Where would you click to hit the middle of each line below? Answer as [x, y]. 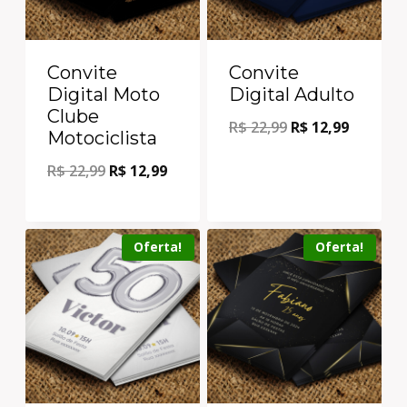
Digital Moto [104, 94]
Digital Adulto [292, 94]
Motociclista [102, 138]
